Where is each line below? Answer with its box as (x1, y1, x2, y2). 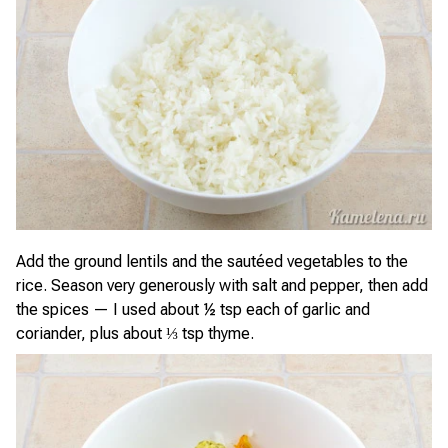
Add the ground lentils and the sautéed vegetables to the (16, 252, 408, 271)
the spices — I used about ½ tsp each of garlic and (16, 300, 370, 319)
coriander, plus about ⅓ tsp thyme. (16, 324, 254, 343)
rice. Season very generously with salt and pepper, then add (16, 276, 428, 295)
